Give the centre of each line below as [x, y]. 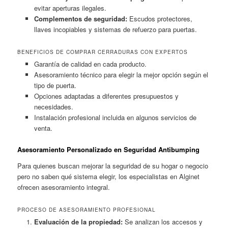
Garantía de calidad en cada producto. [90, 64]
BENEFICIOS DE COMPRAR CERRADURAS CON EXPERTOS [103, 52]
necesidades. [53, 106]
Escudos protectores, [160, 18]
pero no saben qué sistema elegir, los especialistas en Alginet [109, 176]
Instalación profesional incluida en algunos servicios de [115, 117]
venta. [43, 128]
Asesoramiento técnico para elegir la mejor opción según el [121, 74]
